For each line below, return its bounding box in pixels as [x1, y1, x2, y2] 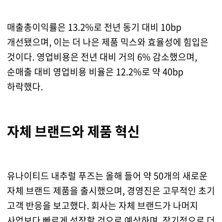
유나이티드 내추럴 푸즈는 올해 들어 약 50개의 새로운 [6, 169, 208, 183]
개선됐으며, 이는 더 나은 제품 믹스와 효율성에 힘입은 [6, 35, 209, 49]
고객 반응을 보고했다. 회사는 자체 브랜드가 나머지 [6, 199, 198, 213]
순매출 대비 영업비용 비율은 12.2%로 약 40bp [6, 65, 183, 79]
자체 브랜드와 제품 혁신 [6, 121, 140, 142]
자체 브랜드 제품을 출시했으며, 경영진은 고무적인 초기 [6, 184, 215, 198]
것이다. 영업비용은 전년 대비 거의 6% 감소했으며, [6, 50, 197, 64]
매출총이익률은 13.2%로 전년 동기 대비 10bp [6, 20, 181, 34]
